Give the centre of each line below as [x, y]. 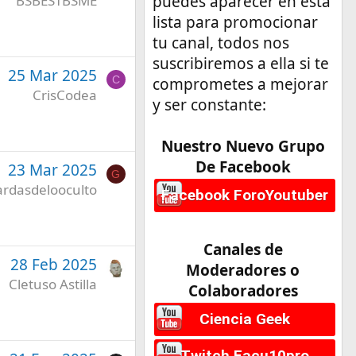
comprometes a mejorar [240, 84]
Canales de [243, 249]
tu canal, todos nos [221, 43]
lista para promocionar [235, 22]
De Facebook [243, 166]
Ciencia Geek [244, 319]
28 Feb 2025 [53, 264]
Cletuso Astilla [52, 284]
